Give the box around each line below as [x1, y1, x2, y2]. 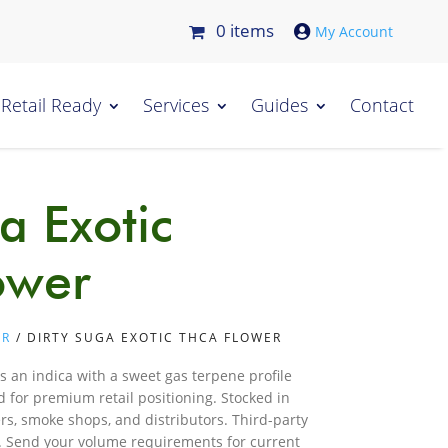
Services [143, 93, 210, 117]
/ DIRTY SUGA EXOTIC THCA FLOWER [11, 329, 283, 347]
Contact [350, 93, 415, 117]
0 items [216, 18, 275, 42]
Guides [251, 93, 309, 117]
